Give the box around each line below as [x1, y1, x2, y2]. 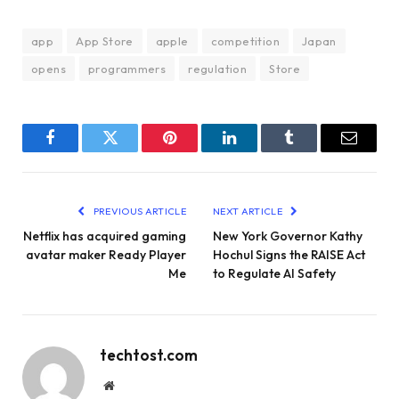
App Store [76, 33, 134, 48]
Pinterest [168, 142, 224, 159]
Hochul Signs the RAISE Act [213, 246, 365, 263]
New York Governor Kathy [213, 227, 362, 244]
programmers [87, 61, 167, 76]
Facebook [49, 142, 111, 159]
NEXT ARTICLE [213, 204, 285, 217]
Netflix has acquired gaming [23, 227, 186, 244]
